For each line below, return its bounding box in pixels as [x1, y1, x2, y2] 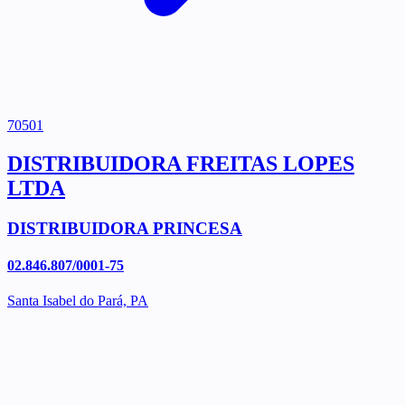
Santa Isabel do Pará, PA [7, 293, 148, 309]
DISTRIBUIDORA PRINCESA [7, 218, 242, 238]
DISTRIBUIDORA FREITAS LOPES [7, 151, 354, 175]
